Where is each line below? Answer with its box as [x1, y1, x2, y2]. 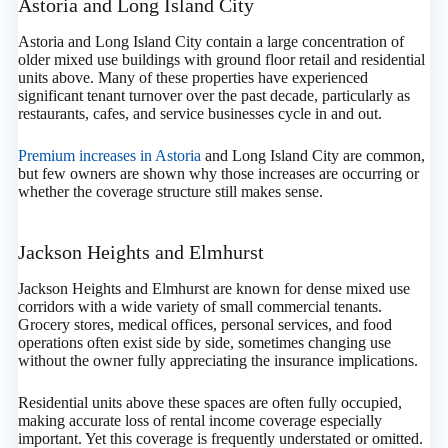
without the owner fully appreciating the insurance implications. [17, 352, 418, 370]
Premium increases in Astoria [17, 147, 201, 165]
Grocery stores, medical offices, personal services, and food [17, 316, 392, 334]
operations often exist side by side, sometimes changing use [17, 334, 391, 352]
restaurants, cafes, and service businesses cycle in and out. [17, 105, 382, 123]
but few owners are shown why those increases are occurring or [17, 165, 419, 183]
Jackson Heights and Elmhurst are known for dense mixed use [17, 280, 410, 298]
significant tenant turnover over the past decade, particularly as [17, 87, 410, 105]
